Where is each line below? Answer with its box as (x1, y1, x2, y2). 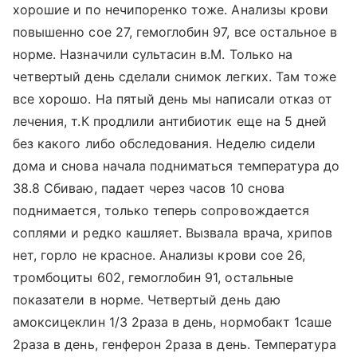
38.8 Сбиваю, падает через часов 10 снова (13, 180, 284, 196)
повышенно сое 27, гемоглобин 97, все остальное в (13, 24, 338, 40)
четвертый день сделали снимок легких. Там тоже (13, 69, 337, 84)
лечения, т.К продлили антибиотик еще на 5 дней (13, 113, 328, 129)
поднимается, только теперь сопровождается (13, 202, 309, 218)
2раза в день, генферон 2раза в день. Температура (13, 336, 337, 352)
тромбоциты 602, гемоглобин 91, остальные (13, 269, 293, 285)
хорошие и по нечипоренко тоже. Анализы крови (13, 2, 329, 18)
